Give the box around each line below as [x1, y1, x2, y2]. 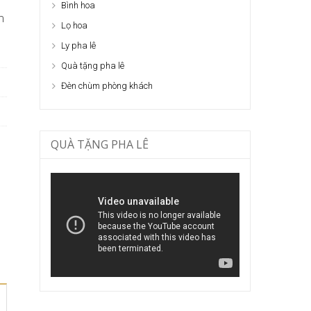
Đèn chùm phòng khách [60, 80, 153, 91]
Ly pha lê [60, 40, 96, 51]
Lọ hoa [60, 19, 87, 31]
